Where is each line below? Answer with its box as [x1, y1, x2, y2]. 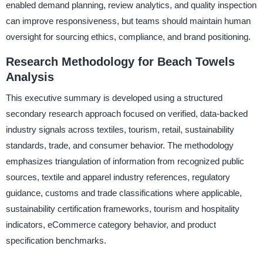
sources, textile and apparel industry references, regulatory [5, 172, 230, 183]
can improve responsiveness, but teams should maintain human [5, 15, 251, 26]
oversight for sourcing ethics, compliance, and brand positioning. [5, 31, 251, 42]
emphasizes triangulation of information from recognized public [5, 156, 244, 167]
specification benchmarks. [5, 235, 106, 246]
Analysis [5, 70, 54, 83]
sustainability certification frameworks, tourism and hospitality [5, 204, 240, 214]
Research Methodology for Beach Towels [5, 55, 235, 68]
